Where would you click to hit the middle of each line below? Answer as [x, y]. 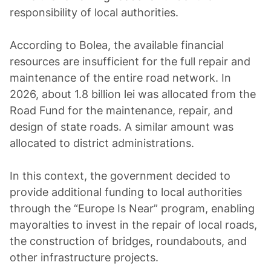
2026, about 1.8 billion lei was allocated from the [133, 94]
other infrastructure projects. [84, 257]
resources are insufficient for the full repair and [130, 61]
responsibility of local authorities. [94, 12]
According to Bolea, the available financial [117, 45]
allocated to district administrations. [102, 143]
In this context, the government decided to [120, 176]
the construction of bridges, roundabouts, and [128, 241]
